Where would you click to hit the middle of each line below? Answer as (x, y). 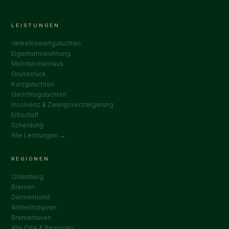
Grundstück (29, 74)
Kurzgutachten (33, 84)
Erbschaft (25, 114)
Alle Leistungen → (39, 135)
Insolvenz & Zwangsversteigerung (63, 104)
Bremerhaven (31, 217)
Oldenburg (28, 176)
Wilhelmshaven (34, 207)
